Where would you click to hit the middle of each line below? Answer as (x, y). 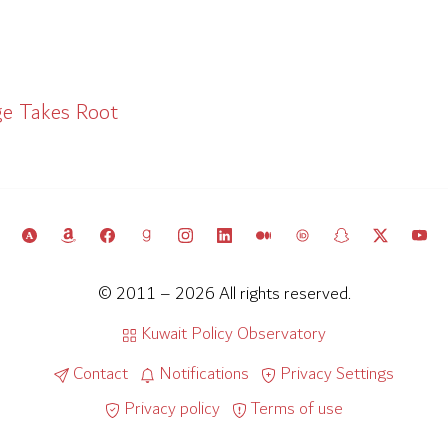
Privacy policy (170, 409)
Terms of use (295, 409)
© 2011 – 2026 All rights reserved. (224, 294)
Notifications (202, 374)
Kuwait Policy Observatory (231, 334)
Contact (98, 374)
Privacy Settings (335, 374)
